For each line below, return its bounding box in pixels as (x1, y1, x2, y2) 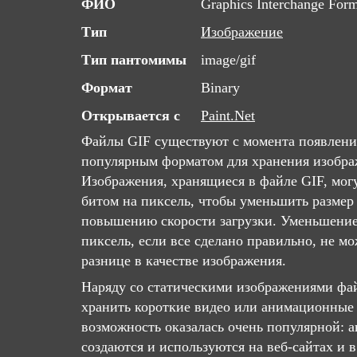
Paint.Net (201, 108, 255, 124)
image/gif (201, 52, 256, 68)
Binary (201, 80, 240, 96)
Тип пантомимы (81, 52, 186, 68)
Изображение (201, 24, 283, 40)
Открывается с (81, 108, 180, 124)
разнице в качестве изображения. (81, 253, 286, 269)
